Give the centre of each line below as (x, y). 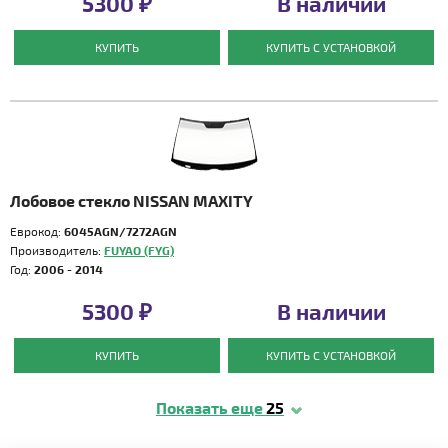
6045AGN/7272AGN (120, 231)
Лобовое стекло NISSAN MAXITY (131, 200)
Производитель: (57, 250)
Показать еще (211, 407)
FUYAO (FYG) (139, 250)
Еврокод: (37, 231)
